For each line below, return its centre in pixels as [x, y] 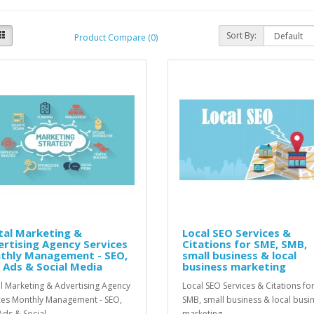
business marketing [234, 266]
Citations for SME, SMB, [244, 244]
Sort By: [242, 35]
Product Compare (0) [116, 37]
